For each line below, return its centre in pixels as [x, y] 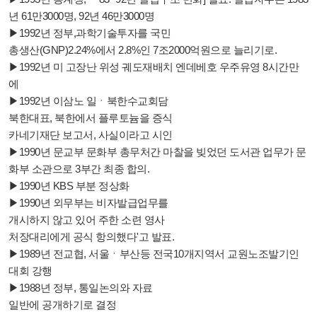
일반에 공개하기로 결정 [62, 304]
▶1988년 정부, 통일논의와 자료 [82, 287]
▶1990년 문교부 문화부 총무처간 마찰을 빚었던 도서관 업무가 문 [157, 151]
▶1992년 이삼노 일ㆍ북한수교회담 [88, 100]
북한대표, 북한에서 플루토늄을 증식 [91, 117]
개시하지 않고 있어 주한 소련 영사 [87, 219]
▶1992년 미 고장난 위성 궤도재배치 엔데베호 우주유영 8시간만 [154, 67]
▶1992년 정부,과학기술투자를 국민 [90, 33]
